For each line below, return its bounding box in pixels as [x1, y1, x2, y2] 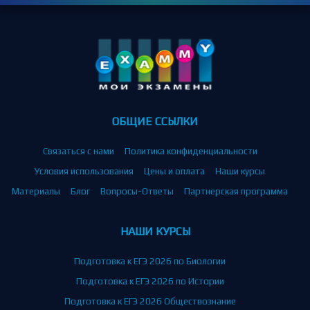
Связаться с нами [42, 146, 114, 157]
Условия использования [35, 166, 134, 177]
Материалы [12, 186, 60, 197]
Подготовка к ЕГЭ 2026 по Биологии [74, 256, 226, 267]
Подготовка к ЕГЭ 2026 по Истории [75, 276, 224, 287]
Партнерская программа [184, 186, 288, 197]
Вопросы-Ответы [100, 186, 174, 197]
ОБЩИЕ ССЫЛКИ [112, 115, 198, 129]
